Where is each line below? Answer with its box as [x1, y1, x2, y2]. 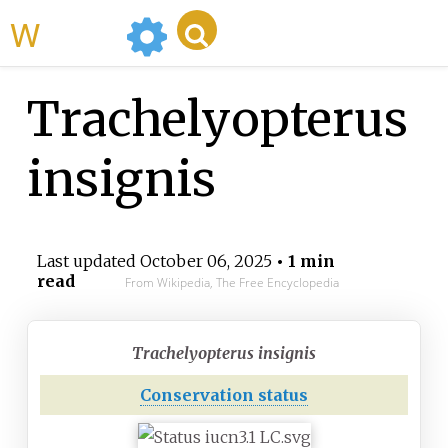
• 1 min [271, 251, 335, 272]
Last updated [36, 251, 140, 272]
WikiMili [40, 10, 118, 56]
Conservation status [140, 385, 308, 406]
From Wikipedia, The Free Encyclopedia [124, 274, 339, 292]
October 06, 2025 [139, 251, 272, 272]
